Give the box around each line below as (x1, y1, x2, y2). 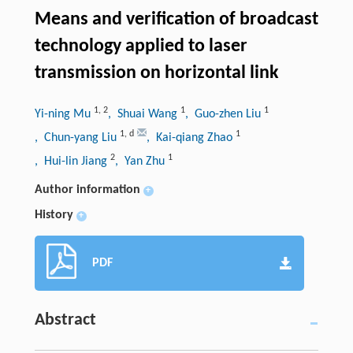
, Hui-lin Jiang (34, 155, 110, 169)
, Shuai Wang (107, 108, 180, 121)
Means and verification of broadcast (34, 10, 318, 30)
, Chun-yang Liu (34, 132, 120, 145)
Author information (34, 184, 140, 197)
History (34, 209, 73, 222)
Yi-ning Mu (34, 108, 94, 121)
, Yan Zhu (114, 155, 168, 169)
